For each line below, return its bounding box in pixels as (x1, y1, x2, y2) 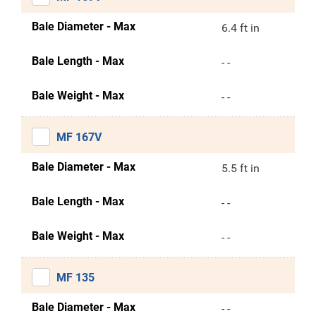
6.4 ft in (221, 21, 260, 35)
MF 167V (56, 130, 102, 144)
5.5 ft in (221, 162, 260, 175)
